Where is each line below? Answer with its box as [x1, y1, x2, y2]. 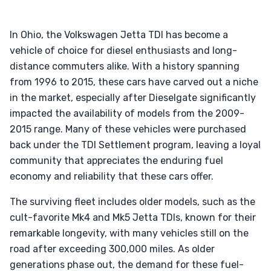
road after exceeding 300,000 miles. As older [10, 243, 215, 255]
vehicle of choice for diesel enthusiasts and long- [10, 45, 237, 56]
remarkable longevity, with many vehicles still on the [10, 227, 249, 239]
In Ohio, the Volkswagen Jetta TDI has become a [10, 29, 228, 41]
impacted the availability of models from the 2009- [10, 108, 244, 119]
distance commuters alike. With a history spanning [10, 60, 240, 72]
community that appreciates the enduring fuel [10, 155, 223, 166]
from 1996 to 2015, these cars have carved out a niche [10, 76, 258, 88]
